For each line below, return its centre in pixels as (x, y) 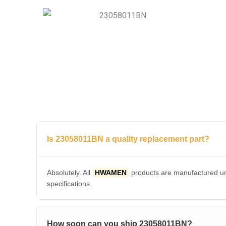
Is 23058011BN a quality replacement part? (128, 139)
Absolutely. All (70, 172)
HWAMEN (111, 172)
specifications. (69, 183)
